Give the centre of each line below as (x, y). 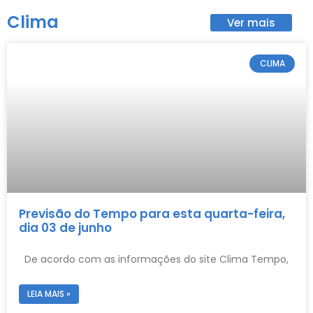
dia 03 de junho (67, 227)
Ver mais (252, 22)
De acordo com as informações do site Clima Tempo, (154, 259)
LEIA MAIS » (49, 293)
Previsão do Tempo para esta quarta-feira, (152, 213)
